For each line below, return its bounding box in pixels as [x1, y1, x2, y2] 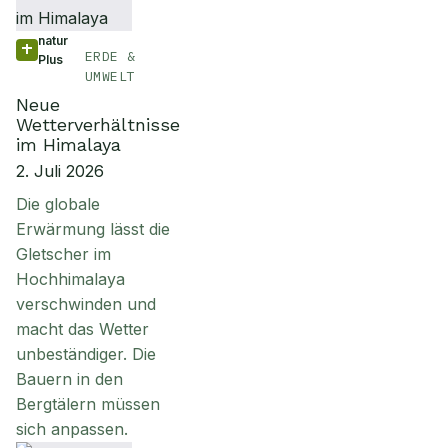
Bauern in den [16, 369, 123, 389]
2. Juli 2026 [16, 161, 104, 181]
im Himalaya [16, 134, 121, 155]
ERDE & [84, 48, 136, 65]
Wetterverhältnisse [16, 114, 180, 135]
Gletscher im [16, 244, 111, 264]
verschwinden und [16, 294, 156, 314]
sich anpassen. [16, 419, 128, 439]
